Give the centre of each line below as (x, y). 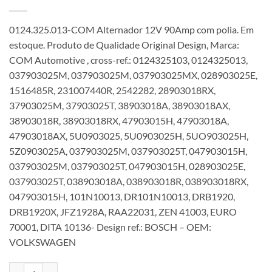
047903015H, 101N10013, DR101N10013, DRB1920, (122, 196)
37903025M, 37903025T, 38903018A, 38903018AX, (120, 105)
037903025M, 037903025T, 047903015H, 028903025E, (127, 166)
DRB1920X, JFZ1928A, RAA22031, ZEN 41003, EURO (123, 211)
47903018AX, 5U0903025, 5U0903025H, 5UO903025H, (129, 135)
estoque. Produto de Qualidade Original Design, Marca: (124, 44)
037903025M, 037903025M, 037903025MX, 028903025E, (133, 75)
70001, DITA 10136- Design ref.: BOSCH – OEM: (110, 226)
